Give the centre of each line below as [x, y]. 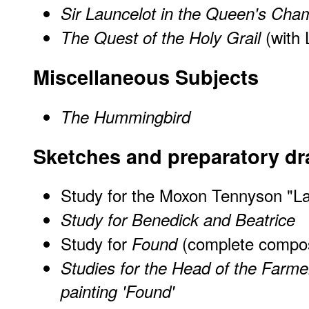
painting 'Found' [118, 292]
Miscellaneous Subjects [146, 77]
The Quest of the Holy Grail [161, 37]
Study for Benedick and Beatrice [178, 220]
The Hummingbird [126, 116]
